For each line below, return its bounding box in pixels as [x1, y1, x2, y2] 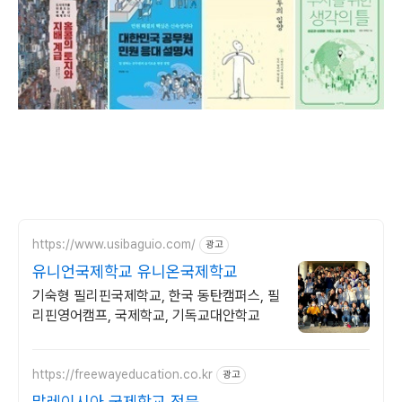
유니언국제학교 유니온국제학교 [32, 261, 238, 281]
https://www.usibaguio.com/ [32, 237, 196, 252]
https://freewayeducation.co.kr [32, 367, 213, 382]
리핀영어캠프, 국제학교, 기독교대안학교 [32, 306, 260, 324]
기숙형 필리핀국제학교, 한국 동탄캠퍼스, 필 [32, 286, 280, 304]
